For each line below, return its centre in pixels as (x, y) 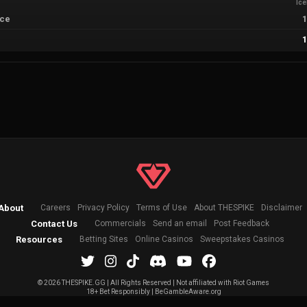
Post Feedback (242, 223)
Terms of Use (162, 208)
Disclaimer (282, 208)
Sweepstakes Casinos (242, 239)
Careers (56, 208)
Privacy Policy (103, 208)
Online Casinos (164, 239)
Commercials (120, 223)
